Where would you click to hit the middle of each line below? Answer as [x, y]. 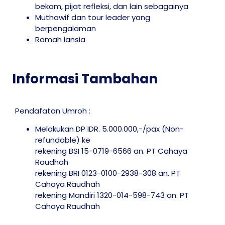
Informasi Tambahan [85, 79]
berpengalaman [67, 28]
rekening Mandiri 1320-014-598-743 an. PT [112, 195]
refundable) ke [63, 140]
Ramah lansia [60, 39]
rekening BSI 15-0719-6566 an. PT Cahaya [111, 151]
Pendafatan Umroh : [53, 110]
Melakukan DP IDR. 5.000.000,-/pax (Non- [109, 129]
